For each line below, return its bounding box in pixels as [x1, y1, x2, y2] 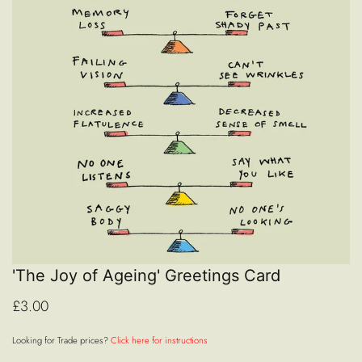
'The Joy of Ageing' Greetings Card [12, 266, 280, 286]
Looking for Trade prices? [12, 334, 111, 347]
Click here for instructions [111, 334, 208, 347]
